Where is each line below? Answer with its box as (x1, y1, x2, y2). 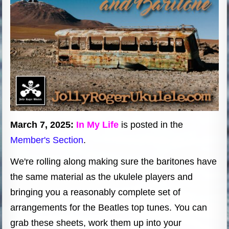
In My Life (76, 119, 122, 130)
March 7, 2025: (10, 119, 77, 130)
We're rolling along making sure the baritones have (10, 156, 217, 167)
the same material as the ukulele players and (10, 171, 193, 182)
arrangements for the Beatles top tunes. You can (10, 202, 208, 213)
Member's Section (10, 134, 84, 145)
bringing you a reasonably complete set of (10, 187, 181, 197)
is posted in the (121, 119, 184, 130)
